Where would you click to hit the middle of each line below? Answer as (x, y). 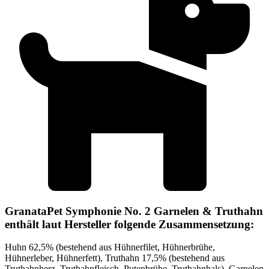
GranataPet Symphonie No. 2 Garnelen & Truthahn (134, 211)
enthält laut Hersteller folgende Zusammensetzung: (129, 224)
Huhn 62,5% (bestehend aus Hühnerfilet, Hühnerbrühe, (110, 247)
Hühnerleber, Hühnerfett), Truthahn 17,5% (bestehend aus (115, 258)
